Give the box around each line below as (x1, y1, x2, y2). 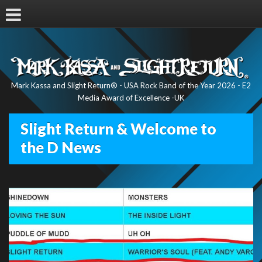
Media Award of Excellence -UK (78, 93, 184, 103)
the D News (20, 138, 101, 157)
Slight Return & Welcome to (20, 119, 216, 139)
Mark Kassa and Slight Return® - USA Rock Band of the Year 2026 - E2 (11, 81, 251, 91)
